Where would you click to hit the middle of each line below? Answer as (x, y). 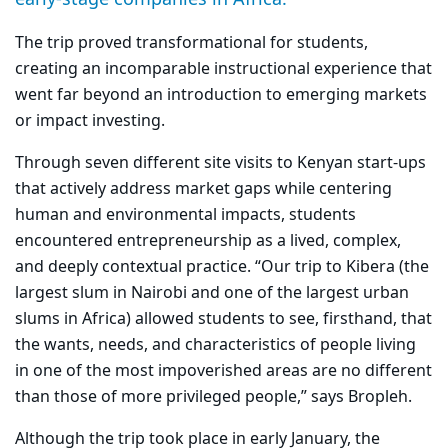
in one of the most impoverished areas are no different (223, 371)
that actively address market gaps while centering (203, 189)
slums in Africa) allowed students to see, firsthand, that (223, 319)
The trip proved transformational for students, (191, 43)
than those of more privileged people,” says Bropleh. (213, 397)
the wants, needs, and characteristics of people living (215, 345)
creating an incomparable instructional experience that (223, 69)
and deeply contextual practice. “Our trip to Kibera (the (222, 267)
